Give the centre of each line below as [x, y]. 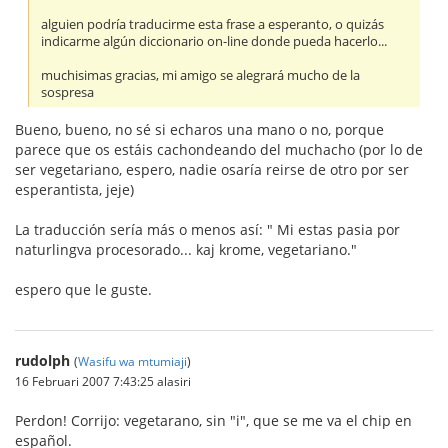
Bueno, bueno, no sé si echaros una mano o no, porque [199, 129]
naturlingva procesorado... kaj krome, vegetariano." [186, 249]
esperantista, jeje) [74, 189]
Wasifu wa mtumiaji [132, 360]
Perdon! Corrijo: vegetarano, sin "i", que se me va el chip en [213, 420]
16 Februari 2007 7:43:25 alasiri [103, 380]
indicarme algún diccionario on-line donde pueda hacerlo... [214, 41]
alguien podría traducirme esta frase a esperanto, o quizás [213, 24]
